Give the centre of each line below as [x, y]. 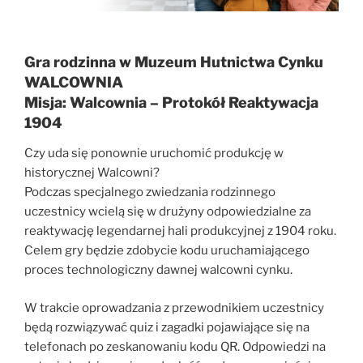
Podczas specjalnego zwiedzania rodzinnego [150, 192]
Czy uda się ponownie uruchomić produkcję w [154, 154]
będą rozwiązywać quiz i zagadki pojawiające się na [167, 327]
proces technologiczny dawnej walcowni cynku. [158, 270]
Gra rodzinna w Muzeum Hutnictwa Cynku [174, 62]
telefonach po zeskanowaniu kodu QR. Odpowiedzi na [175, 346]
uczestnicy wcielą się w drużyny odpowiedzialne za [168, 212]
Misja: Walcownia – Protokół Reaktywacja [171, 102]
